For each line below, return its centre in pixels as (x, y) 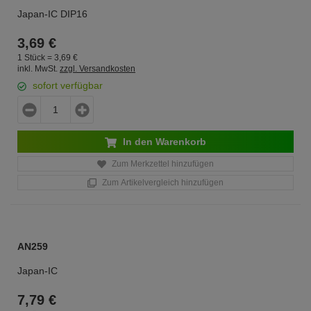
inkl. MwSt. (37, 69)
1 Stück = (36, 57)
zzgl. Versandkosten (98, 69)
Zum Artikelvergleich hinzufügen (162, 183)
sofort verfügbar (68, 85)
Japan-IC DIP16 (52, 14)
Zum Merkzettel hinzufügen (162, 164)
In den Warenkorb (163, 142)
